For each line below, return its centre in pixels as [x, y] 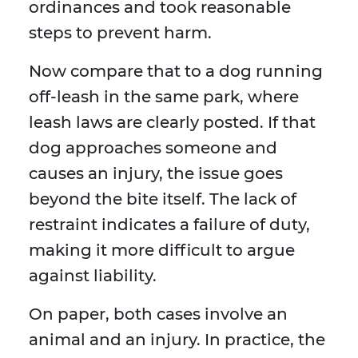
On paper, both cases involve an [158, 314]
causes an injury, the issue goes [156, 174]
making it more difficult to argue [162, 251]
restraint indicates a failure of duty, [169, 225]
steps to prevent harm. [120, 33]
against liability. [93, 276]
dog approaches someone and [153, 148]
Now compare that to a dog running [176, 72]
